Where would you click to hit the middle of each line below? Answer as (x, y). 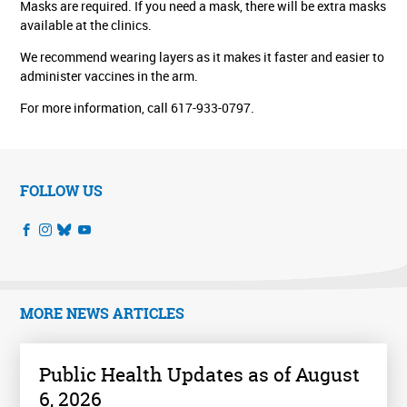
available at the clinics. (86, 25)
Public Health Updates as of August (200, 374)
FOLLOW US (62, 191)
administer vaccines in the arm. (109, 76)
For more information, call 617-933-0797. (138, 108)
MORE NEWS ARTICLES (103, 314)
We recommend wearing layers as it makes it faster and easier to (203, 57)
